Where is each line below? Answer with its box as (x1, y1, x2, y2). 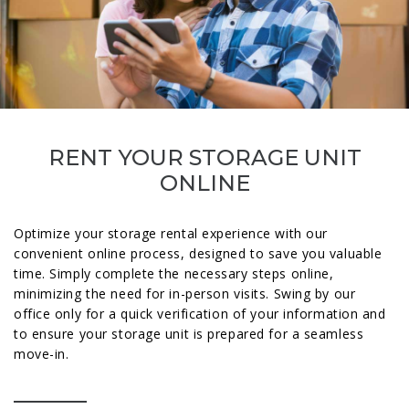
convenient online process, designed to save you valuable (14, 245, 383, 262)
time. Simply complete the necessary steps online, (14, 265, 334, 282)
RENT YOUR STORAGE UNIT (47, 144, 362, 171)
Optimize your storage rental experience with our (14, 225, 328, 242)
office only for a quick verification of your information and (14, 305, 386, 322)
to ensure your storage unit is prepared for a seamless (14, 325, 364, 342)
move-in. (14, 345, 69, 362)
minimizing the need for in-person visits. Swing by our (14, 285, 356, 302)
